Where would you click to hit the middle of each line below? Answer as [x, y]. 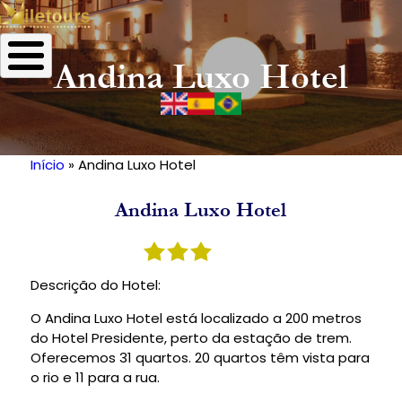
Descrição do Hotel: [95, 285]
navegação [76, 232]
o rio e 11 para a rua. [95, 378]
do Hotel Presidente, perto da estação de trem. [191, 338]
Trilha [57, 184]
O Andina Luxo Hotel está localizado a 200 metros [196, 319]
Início [47, 165]
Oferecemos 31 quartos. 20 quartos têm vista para [200, 358]
